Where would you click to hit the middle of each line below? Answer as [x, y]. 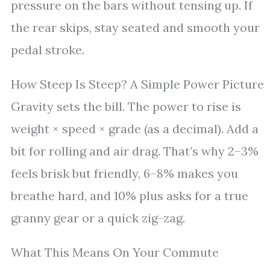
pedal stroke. [48, 50]
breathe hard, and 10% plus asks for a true [130, 196]
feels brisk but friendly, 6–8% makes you [124, 173]
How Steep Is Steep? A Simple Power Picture [137, 84]
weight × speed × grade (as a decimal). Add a [135, 129]
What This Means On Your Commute [115, 252]
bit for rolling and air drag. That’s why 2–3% [135, 151]
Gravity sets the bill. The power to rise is [126, 106]
